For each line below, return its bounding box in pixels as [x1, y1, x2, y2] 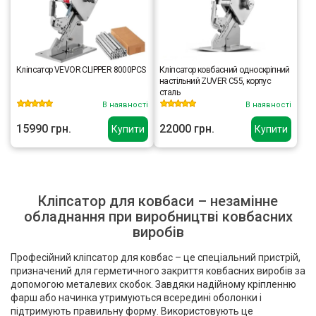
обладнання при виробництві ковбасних [23, 208, 293, 225]
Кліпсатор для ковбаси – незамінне [38, 193, 278, 209]
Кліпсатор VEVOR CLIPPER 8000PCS [16, 65, 146, 75]
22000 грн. [159, 122, 214, 135]
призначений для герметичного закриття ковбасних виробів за [11, 265, 305, 276]
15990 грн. [16, 122, 71, 135]
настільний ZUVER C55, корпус [159, 76, 272, 86]
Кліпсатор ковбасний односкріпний [159, 65, 290, 75]
